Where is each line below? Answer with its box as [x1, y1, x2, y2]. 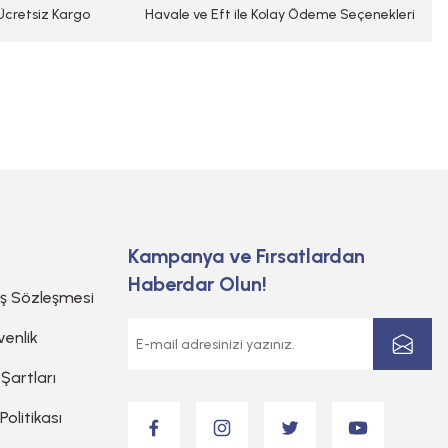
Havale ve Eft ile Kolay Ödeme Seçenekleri [145, 6, 415, 23]
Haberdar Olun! [128, 272, 267, 296]
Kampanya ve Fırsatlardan [128, 244, 365, 268]
